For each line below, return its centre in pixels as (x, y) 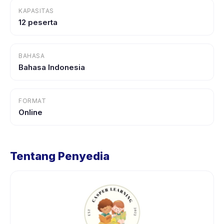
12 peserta (38, 22)
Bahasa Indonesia (52, 67)
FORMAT (32, 101)
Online (30, 112)
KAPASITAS (36, 11)
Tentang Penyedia (60, 156)
